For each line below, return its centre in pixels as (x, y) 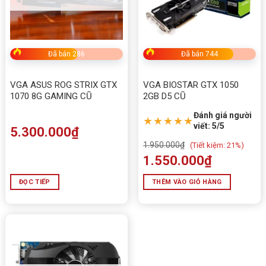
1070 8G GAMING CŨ (51, 96)
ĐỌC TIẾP (35, 182)
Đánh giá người (223, 115)
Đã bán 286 (66, 54)
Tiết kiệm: (209, 145)
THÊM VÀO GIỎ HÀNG (187, 182)
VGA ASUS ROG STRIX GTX (64, 85)
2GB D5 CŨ (164, 96)
